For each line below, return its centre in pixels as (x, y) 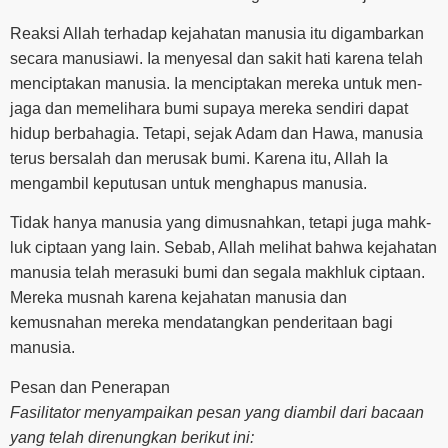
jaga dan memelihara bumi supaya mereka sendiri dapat (209, 108)
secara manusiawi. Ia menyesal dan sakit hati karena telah (216, 58)
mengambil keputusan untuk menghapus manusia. (188, 183)
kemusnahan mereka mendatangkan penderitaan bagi (201, 323)
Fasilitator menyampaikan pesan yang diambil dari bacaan (217, 412)
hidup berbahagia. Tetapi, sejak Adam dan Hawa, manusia (216, 133)
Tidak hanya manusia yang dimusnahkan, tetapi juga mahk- (220, 223)
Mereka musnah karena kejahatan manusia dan (178, 298)
